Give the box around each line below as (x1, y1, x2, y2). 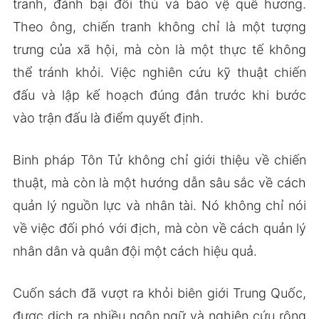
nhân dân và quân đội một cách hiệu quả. (12, 243, 257, 258)
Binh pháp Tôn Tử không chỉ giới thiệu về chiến (12, 152, 307, 167)
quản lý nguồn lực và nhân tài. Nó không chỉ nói (12, 197, 307, 213)
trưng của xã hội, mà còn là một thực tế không (12, 41, 307, 57)
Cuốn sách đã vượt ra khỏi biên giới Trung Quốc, (12, 285, 307, 300)
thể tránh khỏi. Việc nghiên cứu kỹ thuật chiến (12, 64, 307, 80)
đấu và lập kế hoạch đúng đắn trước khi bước (12, 87, 307, 103)
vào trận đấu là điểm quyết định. (12, 110, 204, 125)
